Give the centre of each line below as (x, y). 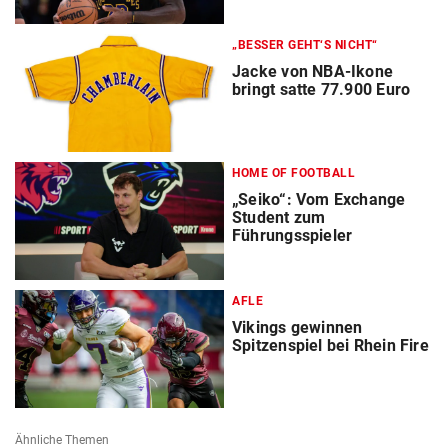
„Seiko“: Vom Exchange (319, 200)
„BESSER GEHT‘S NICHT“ (305, 44)
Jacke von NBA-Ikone (313, 71)
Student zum (279, 218)
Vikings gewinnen (297, 328)
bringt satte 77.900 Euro (321, 89)
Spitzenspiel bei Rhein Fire (330, 346)
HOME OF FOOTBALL (293, 173)
